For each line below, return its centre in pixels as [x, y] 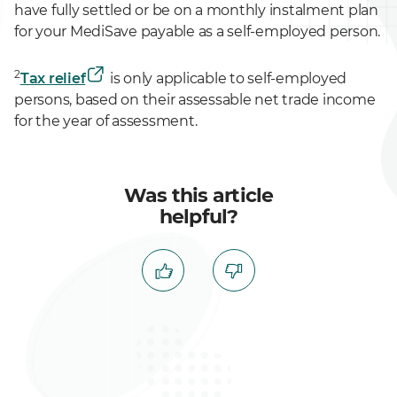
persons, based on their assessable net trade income [195, 100]
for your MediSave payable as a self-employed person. [197, 31]
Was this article [198, 195]
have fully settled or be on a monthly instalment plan [196, 10]
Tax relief [53, 78]
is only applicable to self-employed [226, 78]
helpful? [198, 217]
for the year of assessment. [107, 121]
